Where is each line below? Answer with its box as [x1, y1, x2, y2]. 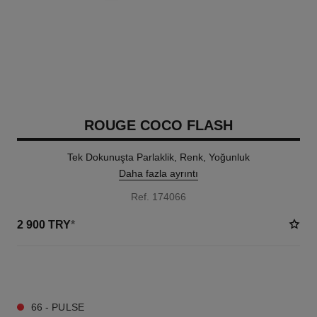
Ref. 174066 [131, 191, 186, 202]
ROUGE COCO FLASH [84, 117, 233, 133]
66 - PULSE [30, 301, 84, 313]
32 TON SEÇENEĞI [16, 267, 93, 277]
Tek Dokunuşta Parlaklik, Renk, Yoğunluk [67, 151, 250, 163]
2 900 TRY [16, 218, 71, 231]
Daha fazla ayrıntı [119, 168, 198, 179]
